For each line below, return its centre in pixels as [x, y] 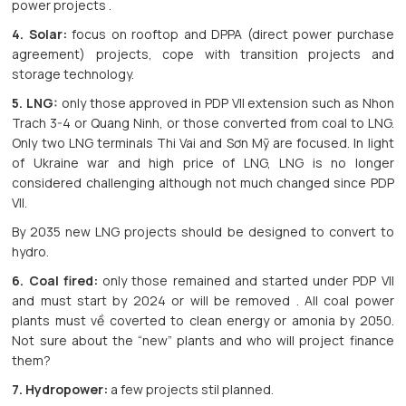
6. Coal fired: [55, 281]
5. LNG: [35, 103]
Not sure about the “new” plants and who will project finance [203, 341]
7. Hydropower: [60, 390]
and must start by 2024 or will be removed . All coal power [203, 301]
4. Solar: [42, 34]
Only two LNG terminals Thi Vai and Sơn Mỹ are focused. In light [203, 143]
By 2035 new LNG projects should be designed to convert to [203, 232]
